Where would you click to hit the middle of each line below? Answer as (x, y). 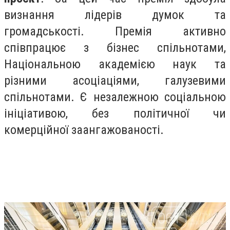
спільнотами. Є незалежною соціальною (115, 97)
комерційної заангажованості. (84, 130)
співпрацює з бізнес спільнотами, (115, 47)
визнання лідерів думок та (115, 15)
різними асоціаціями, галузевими (115, 80)
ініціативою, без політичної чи (115, 113)
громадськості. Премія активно (115, 31)
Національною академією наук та (115, 64)
